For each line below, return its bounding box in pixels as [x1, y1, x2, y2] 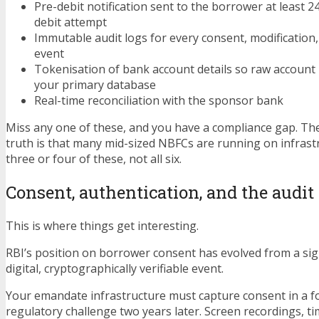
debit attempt [34, 14, 107, 31]
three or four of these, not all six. [6, 151, 182, 167]
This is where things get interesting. [6, 218, 199, 234]
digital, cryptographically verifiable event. [6, 261, 224, 277]
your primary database [34, 77, 156, 93]
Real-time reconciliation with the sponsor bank [34, 93, 283, 109]
